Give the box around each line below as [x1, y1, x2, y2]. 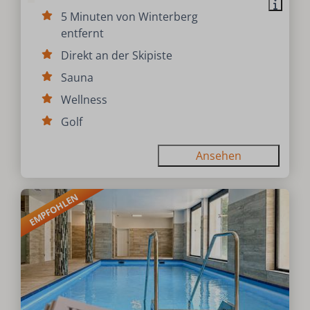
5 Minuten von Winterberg [61, 8, 199, 24]
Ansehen [195, 147, 241, 163]
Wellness [61, 91, 108, 107]
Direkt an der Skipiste [61, 47, 173, 63]
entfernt [61, 25, 104, 41]
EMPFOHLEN [26, 190, 81, 228]
